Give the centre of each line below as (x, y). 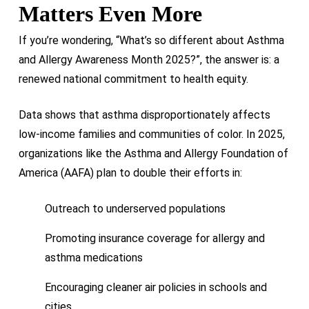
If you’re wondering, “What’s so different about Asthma (151, 40)
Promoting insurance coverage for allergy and (154, 238)
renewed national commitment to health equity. (133, 79)
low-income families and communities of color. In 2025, (151, 134)
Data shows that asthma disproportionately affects (144, 114)
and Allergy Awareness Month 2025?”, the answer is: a (149, 59)
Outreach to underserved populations (135, 208)
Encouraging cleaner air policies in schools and (156, 287)
